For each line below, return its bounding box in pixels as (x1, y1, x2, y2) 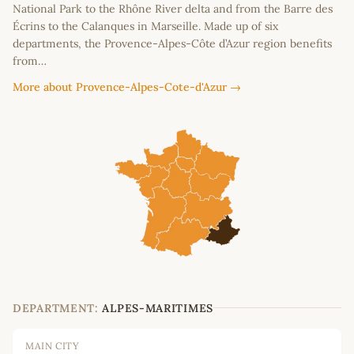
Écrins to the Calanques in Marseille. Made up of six (13, 18, 278, 33)
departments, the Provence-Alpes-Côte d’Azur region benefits (13, 36, 332, 51)
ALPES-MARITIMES (102, 300, 213, 315)
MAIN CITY (25, 339, 80, 352)
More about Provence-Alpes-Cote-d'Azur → (13, 79, 241, 94)
